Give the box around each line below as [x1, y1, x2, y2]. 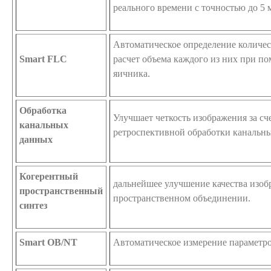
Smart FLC [19, 53, 67, 64]
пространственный [19, 185, 103, 196]
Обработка [19, 105, 67, 116]
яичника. [113, 68, 150, 79]
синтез [19, 200, 47, 211]
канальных [19, 119, 68, 130]
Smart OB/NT [19, 237, 77, 247]
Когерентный [19, 171, 78, 181]
